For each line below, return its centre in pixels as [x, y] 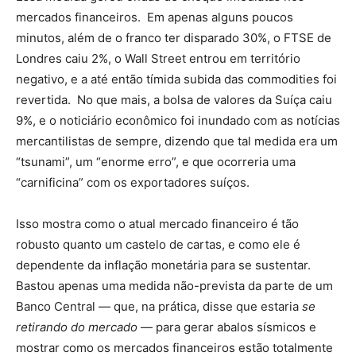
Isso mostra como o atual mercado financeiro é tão [157, 224]
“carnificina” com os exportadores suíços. [133, 182]
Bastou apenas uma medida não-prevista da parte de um [174, 286]
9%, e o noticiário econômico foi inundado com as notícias [178, 120]
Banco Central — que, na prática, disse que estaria [159, 306]
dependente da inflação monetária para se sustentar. [165, 265]
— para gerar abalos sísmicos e [227, 327]
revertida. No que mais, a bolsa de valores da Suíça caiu [174, 100]
